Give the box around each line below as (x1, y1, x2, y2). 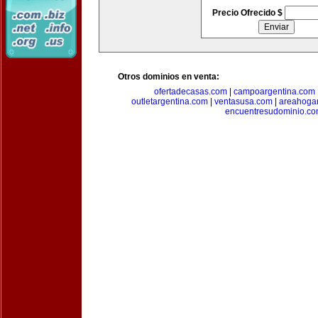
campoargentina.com (233, 87, 315, 97)
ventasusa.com (214, 97, 273, 106)
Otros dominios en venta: (118, 72, 219, 82)
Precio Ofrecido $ (212, 8, 285, 18)
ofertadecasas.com (153, 87, 227, 97)
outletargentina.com (131, 97, 208, 106)
